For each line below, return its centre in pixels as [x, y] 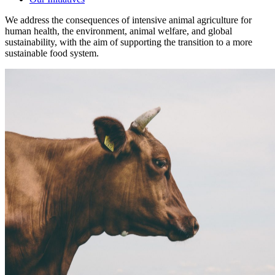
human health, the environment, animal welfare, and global [118, 31]
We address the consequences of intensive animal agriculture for [128, 20]
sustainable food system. [52, 53]
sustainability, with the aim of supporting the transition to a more [129, 42]
